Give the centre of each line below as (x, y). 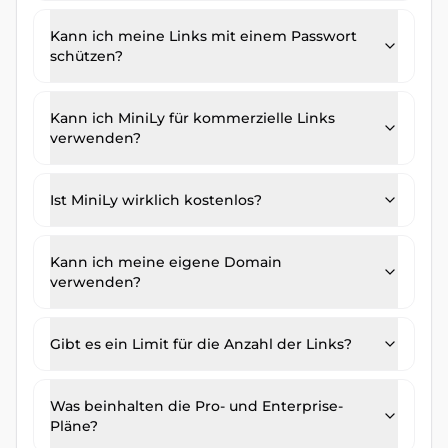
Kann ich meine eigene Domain (166, 262)
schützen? (86, 56)
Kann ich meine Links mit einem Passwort (203, 36)
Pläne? (74, 426)
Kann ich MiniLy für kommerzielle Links (192, 118)
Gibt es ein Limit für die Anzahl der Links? (201, 344)
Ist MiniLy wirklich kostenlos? (156, 200)
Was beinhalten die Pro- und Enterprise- (196, 406)
